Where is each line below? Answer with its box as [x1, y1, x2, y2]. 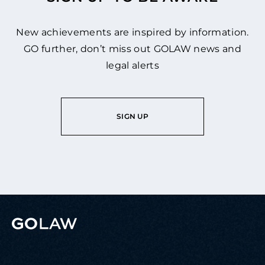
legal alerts [106, 59, 159, 71]
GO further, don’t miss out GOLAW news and [24, 43, 241, 54]
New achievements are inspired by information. [16, 26, 249, 38]
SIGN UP [117, 112, 148, 121]
